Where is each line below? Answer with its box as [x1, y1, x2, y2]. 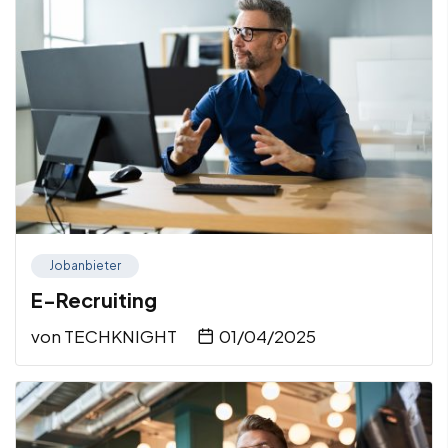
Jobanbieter [49, 257, 121, 273]
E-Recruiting [31, 286, 157, 312]
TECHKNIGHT [64, 324, 177, 347]
